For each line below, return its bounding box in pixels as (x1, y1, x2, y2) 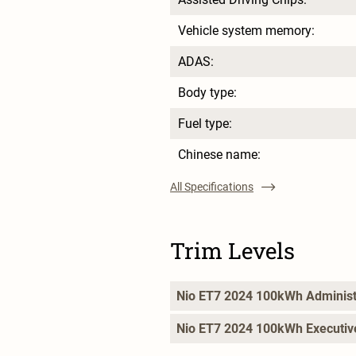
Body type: (178, 84, 237, 100)
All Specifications (170, 180, 253, 193)
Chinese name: (178, 146, 261, 162)
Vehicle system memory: (178, 22, 315, 38)
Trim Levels (170, 235, 295, 265)
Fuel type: (178, 115, 232, 131)
